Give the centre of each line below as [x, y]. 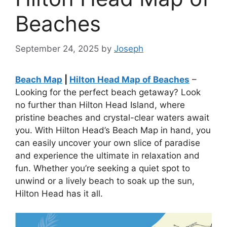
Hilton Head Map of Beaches [129, 79]
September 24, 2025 [57, 48]
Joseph [129, 48]
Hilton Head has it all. [59, 193]
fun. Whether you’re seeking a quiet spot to [103, 168]
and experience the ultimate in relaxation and [107, 155]
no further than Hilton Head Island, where [100, 105]
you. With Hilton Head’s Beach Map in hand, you [113, 130]
